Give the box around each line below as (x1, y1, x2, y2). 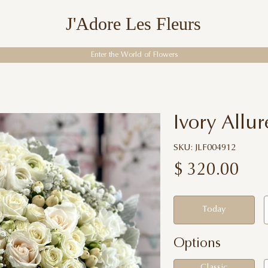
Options (173, 237, 221, 251)
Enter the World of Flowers (90, 51, 178, 59)
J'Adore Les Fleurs (65, 14, 201, 34)
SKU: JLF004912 (173, 144, 236, 153)
